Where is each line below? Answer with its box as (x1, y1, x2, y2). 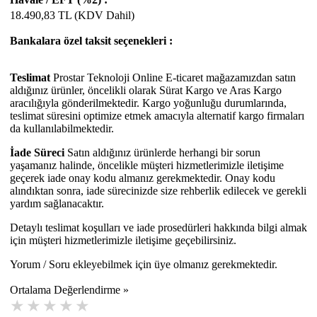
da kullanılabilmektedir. (10, 122, 114, 134)
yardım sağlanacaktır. (10, 197, 104, 209)
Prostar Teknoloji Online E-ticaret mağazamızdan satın (50, 71, 296, 83)
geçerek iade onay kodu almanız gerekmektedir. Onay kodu (10, 171, 275, 184)
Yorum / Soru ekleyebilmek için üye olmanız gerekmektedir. (10, 258, 277, 270)
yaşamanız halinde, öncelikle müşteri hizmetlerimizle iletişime (10, 158, 284, 171)
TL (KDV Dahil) (55, 8, 134, 21)
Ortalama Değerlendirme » (10, 283, 129, 296)
